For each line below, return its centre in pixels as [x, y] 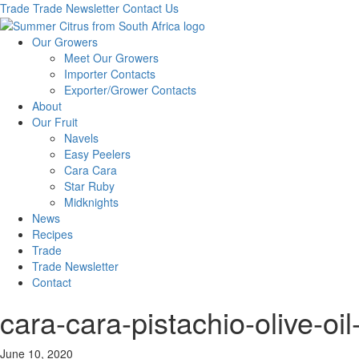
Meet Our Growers [111, 58]
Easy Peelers [97, 154]
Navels [81, 138]
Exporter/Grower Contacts [130, 90]
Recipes [52, 234]
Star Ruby [89, 186]
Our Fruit [55, 122]
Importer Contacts [110, 74]
